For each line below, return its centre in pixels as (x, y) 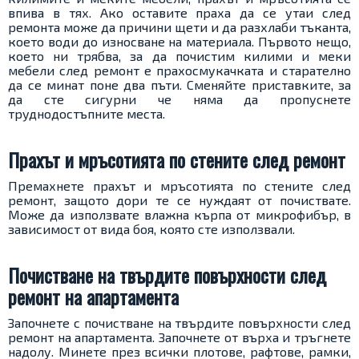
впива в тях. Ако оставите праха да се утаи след (179, 13)
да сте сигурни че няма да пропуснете (179, 99)
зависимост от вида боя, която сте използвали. (151, 229)
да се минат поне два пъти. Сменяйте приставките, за (179, 85)
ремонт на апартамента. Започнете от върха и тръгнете (179, 337)
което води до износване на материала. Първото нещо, (179, 42)
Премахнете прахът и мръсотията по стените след (179, 186)
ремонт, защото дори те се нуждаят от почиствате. (179, 200)
